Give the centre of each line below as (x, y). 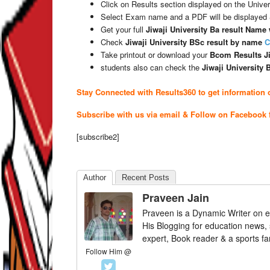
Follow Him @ (108, 251)
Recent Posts (146, 177)
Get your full (123, 29)
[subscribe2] (98, 137)
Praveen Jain (176, 198)
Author (95, 177)
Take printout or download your (155, 55)
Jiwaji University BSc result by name (194, 42)
